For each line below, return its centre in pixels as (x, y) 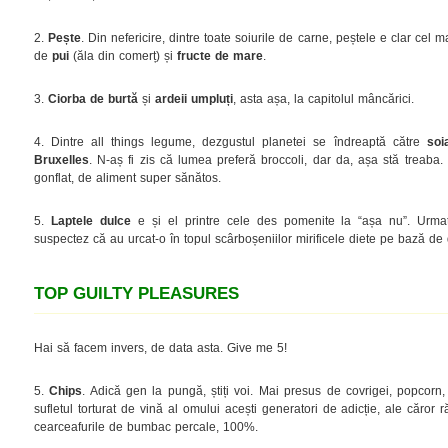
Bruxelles (61, 159)
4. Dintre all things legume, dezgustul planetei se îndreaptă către (230, 141)
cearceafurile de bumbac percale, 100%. (146, 426)
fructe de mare (220, 55)
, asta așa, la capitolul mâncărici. (323, 98)
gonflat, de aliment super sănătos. (127, 177)
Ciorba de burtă (93, 98)
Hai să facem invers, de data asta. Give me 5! (160, 347)
